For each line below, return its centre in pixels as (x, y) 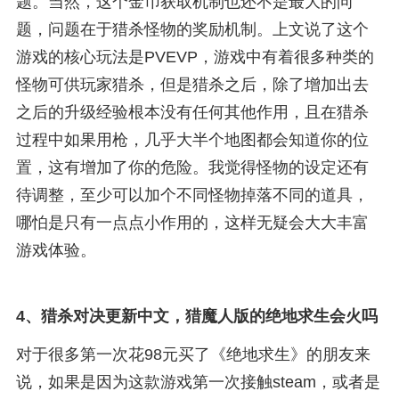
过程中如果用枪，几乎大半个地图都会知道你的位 (192, 140)
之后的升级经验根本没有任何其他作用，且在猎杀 (192, 113)
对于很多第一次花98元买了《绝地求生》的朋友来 (193, 355)
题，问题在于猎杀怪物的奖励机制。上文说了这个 (192, 30)
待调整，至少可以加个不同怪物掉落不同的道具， (192, 195)
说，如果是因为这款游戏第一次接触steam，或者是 (198, 383)
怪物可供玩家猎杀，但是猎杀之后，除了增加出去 (192, 85)
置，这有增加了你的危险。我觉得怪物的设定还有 (192, 168)
